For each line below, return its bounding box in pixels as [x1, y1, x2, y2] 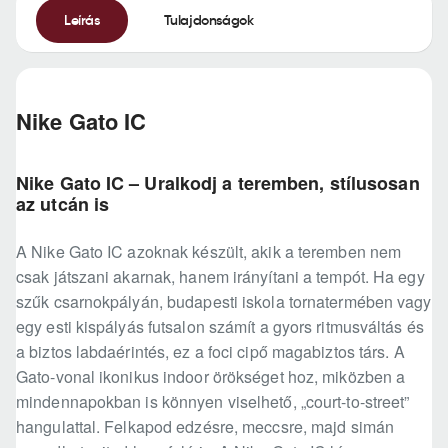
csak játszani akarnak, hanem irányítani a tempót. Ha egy [16, 265, 425, 289]
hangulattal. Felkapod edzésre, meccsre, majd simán [16, 415, 395, 439]
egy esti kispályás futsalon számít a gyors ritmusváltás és [16, 315, 424, 339]
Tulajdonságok [163, 10, 254, 29]
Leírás [64, 10, 100, 29]
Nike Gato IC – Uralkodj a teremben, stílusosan [16, 170, 420, 197]
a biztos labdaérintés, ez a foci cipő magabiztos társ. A [16, 340, 405, 364]
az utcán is [16, 191, 110, 218]
